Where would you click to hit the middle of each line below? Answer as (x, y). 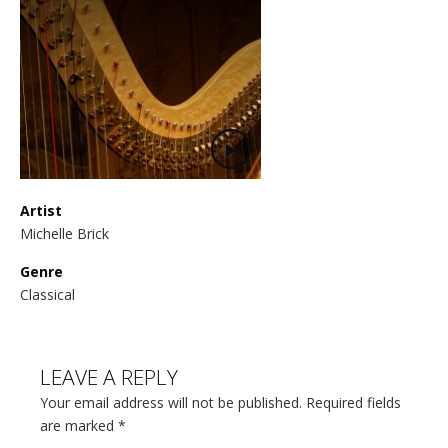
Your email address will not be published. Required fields (220, 402)
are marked (79, 425)
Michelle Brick (64, 233)
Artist (41, 210)
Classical (47, 294)
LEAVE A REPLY (109, 377)
